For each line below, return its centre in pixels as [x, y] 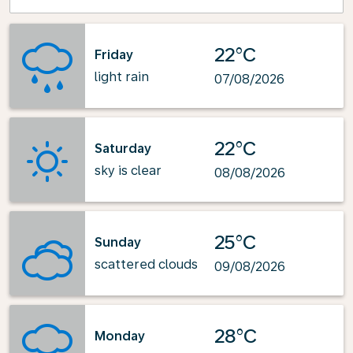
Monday [120, 336]
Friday [114, 54]
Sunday [118, 242]
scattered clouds [146, 264]
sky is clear [128, 170]
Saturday [123, 148]
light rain [122, 76]
